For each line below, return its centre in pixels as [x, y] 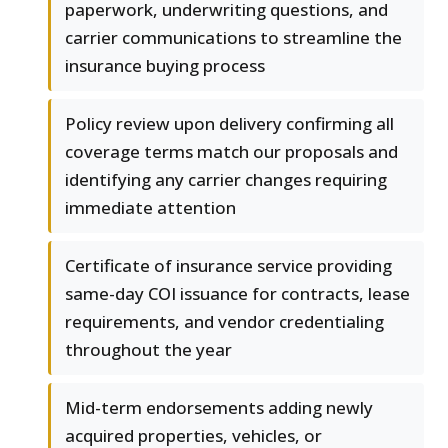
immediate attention [150, 207]
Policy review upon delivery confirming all [229, 123]
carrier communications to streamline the [233, 37]
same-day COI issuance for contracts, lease [237, 293]
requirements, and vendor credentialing [224, 321]
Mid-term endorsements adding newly [219, 407]
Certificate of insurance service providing [228, 265]
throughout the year [148, 349]
